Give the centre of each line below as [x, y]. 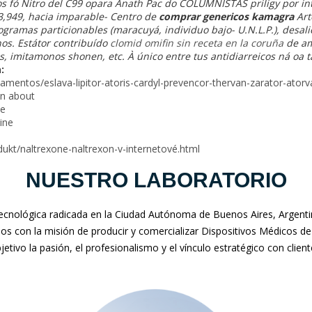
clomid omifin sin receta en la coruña [197, 42]
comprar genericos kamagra [226, 16]
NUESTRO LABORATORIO [156, 180]
